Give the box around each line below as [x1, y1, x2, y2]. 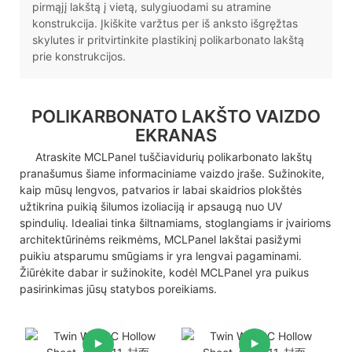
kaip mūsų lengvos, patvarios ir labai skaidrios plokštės [20, 182, 302, 196]
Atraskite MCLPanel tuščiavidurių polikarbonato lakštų [20, 149, 312, 163]
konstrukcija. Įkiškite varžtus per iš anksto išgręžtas [31, 16, 298, 31]
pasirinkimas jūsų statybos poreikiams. [20, 281, 217, 295]
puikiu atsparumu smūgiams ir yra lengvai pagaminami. [20, 248, 302, 262]
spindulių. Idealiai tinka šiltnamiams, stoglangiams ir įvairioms [20, 215, 331, 229]
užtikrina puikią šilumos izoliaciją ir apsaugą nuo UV [20, 199, 282, 213]
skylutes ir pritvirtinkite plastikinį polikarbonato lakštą [31, 33, 304, 47]
